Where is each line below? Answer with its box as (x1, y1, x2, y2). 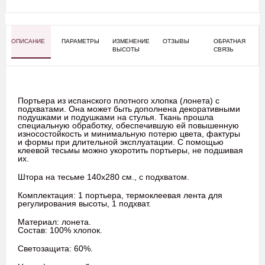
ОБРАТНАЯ (213, 38, 245, 44)
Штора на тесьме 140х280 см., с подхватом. (18, 172, 189, 182)
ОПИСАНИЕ (11, 38, 45, 44)
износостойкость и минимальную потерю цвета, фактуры (18, 129, 240, 138)
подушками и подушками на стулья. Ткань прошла (18, 112, 214, 122)
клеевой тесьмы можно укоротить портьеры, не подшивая (18, 146, 243, 155)
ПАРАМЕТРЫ (62, 38, 100, 44)
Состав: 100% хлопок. (18, 225, 102, 235)
